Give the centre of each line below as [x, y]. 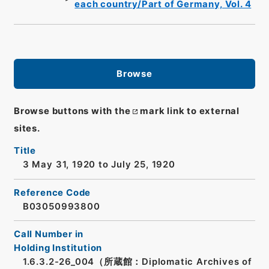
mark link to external [190, 111]
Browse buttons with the [72, 111]
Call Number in [49, 234]
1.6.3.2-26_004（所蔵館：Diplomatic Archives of [137, 262]
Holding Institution [58, 248]
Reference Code [52, 192]
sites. [27, 129]
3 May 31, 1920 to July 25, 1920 [99, 165]
